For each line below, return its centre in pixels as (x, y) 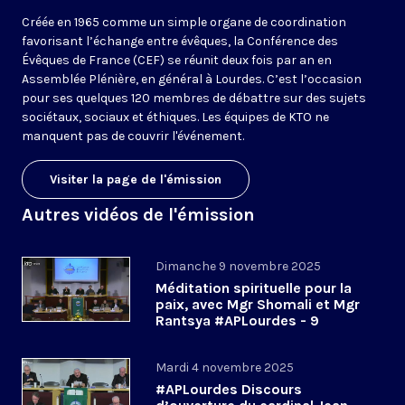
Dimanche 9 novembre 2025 (238, 267)
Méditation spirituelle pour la (254, 288)
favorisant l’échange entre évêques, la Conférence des (180, 42)
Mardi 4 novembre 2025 (225, 368)
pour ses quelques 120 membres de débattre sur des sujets (194, 99)
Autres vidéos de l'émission (138, 215)
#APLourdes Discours (229, 390)
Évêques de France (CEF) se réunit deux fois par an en (177, 61)
